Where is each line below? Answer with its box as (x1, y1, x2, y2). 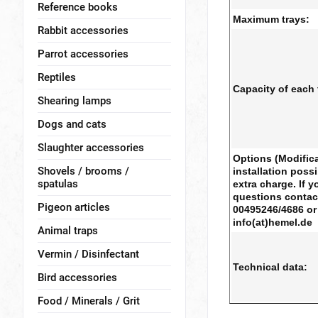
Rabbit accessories (38, 24, 128, 37)
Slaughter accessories (38, 141, 144, 154)
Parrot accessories (38, 48, 128, 60)
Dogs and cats (38, 118, 106, 131)
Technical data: (233, 261, 307, 273)
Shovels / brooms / (38, 165, 129, 177)
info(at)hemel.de (233, 216, 312, 228)
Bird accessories (38, 271, 117, 284)
